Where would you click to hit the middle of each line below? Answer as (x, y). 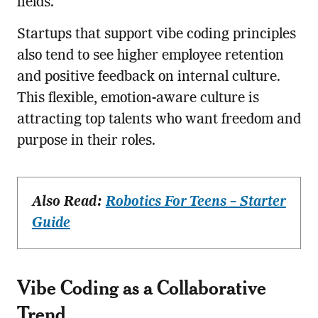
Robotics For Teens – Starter (196, 202)
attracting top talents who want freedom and (159, 120)
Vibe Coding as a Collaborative (141, 287)
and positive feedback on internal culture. (148, 77)
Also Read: (68, 202)
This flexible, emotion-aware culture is (138, 98)
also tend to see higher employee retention (150, 56)
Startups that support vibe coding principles (156, 34)
